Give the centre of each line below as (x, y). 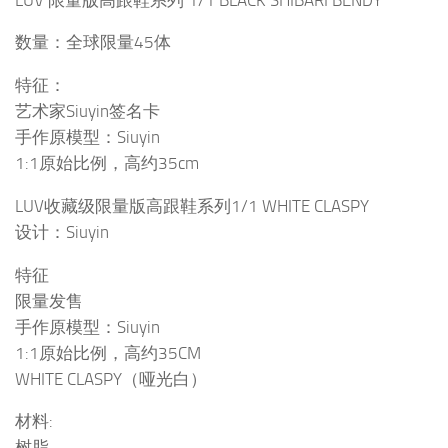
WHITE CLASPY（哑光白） (111, 378)
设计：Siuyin (62, 231)
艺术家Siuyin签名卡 (87, 111)
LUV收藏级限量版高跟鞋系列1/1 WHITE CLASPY (192, 205)
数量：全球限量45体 (93, 42)
